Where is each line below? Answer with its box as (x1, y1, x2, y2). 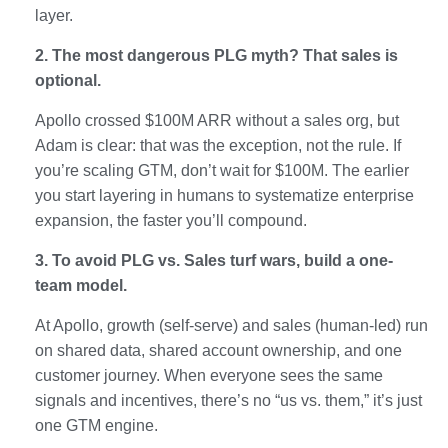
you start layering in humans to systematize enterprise (35, 186, 414, 204)
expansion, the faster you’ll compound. (35, 211, 307, 229)
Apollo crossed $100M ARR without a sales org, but (35, 111, 399, 129)
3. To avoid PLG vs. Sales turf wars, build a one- (35, 251, 393, 269)
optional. (35, 71, 101, 89)
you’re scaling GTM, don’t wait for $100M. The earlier (35, 161, 409, 179)
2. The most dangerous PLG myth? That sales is (35, 46, 398, 64)
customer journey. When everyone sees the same (35, 366, 383, 384)
